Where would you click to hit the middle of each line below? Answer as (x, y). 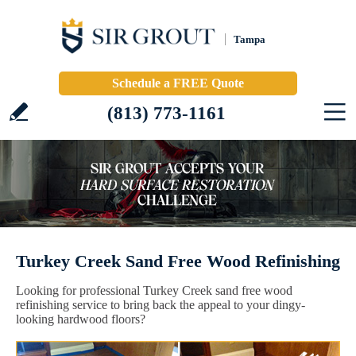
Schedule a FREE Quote (178, 83)
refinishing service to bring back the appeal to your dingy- (161, 305)
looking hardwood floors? (81, 319)
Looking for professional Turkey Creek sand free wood (154, 290)
